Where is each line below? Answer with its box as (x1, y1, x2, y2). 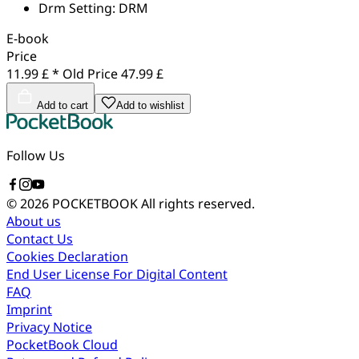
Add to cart (37, 99, 88, 111)
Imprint (6, 300, 52, 318)
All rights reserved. (141, 194, 255, 212)
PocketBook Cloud (6, 335, 118, 353)
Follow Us (6, 146, 65, 164)
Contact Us (6, 229, 73, 248)
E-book (6, 29, 49, 47)
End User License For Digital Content (6, 264, 228, 283)
